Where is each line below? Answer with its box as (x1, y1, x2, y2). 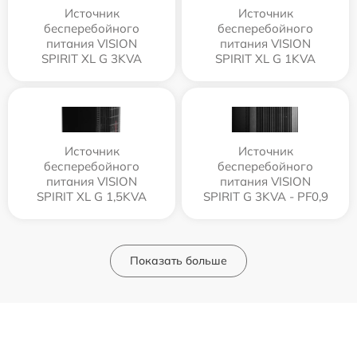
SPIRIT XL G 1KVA (215, 50, 316, 66)
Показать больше (130, 253, 227, 268)
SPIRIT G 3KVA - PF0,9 (202, 188, 328, 204)
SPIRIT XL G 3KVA (41, 50, 142, 66)
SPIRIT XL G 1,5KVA (37, 188, 147, 204)
